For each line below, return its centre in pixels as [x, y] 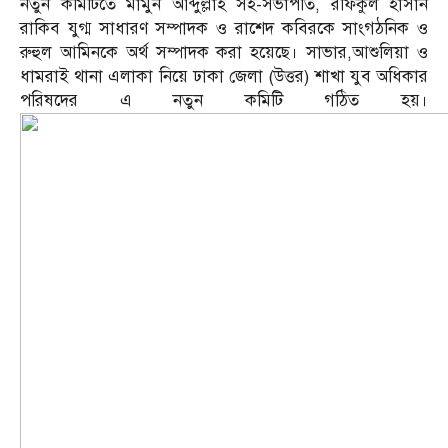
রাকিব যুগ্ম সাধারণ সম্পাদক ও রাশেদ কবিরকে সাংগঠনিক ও [224, 29]
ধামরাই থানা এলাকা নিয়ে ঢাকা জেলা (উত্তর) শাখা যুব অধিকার [224, 77]
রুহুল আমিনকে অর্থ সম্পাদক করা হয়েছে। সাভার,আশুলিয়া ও [224, 53]
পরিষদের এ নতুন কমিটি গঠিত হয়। [224, 101]
